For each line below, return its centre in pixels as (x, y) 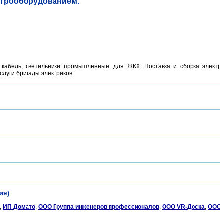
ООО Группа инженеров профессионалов (99, 207)
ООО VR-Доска (183, 207)
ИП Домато (19, 207)
